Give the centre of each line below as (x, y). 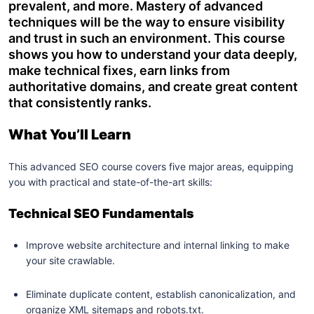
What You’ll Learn (70, 135)
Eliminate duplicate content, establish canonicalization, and (161, 294)
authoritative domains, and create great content (153, 87)
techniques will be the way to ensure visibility (146, 22)
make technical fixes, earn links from (119, 70)
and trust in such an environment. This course (147, 38)
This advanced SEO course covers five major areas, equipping (151, 166)
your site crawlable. (70, 260)
